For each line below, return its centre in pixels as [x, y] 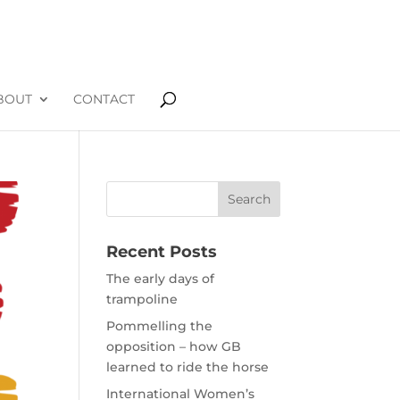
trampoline [142, 299]
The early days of [161, 279]
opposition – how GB [174, 346]
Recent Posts [162, 252]
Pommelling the [160, 326]
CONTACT [104, 99]
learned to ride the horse [188, 367]
